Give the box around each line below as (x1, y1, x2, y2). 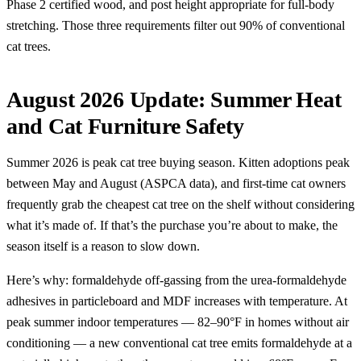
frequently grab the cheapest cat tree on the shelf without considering (6, 197, 355, 211)
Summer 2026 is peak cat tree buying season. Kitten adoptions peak (6, 155, 350, 169)
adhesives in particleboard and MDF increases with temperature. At (6, 293, 347, 308)
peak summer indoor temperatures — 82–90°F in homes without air (6, 314, 349, 329)
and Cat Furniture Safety (6, 113, 244, 139)
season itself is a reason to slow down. (6, 239, 200, 253)
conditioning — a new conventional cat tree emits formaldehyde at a (6, 335, 352, 350)
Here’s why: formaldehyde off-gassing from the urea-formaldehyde (6, 272, 346, 287)
